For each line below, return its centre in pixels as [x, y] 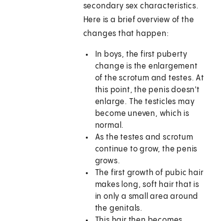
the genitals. [119, 209]
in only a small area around [147, 197]
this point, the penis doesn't [147, 90]
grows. [108, 161]
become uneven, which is [142, 114]
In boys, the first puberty [141, 55]
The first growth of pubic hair [149, 173]
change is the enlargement [146, 67]
